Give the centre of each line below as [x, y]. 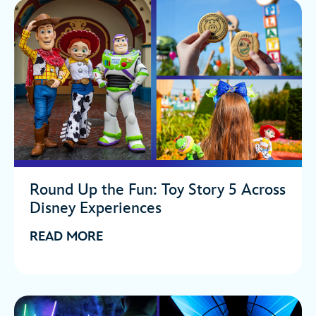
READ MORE [66, 236]
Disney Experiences [96, 208]
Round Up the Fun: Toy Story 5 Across [158, 190]
